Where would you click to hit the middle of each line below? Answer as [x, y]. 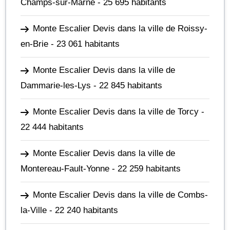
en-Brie [34, 44]
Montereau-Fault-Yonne [65, 169]
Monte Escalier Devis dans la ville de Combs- [120, 195]
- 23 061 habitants [84, 44]
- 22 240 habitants [82, 210]
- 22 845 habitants [127, 85]
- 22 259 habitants [145, 169]
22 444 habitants [52, 127]
